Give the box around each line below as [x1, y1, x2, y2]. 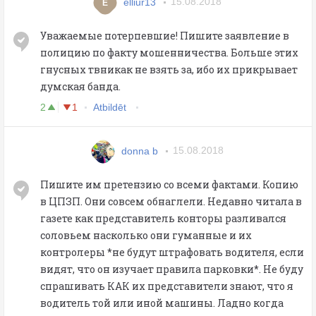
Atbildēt [93, 101, 129, 113]
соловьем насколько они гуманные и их [40, 228, 252, 242]
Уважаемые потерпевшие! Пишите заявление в [40, 28, 289, 42]
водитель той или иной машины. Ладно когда [40, 296, 284, 310]
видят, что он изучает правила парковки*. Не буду [40, 262, 303, 276]
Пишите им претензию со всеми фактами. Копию [40, 177, 298, 191]
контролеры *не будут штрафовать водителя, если [40, 245, 304, 259]
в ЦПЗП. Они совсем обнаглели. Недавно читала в [40, 194, 302, 208]
